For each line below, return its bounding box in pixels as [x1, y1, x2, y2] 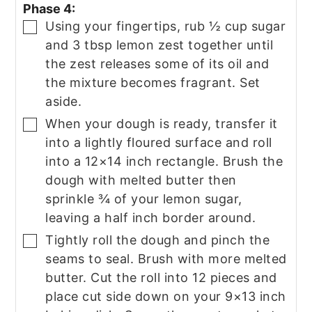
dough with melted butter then [45, 172, 237, 187]
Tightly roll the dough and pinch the [45, 232, 270, 247]
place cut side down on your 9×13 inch [45, 288, 286, 304]
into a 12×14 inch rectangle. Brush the [45, 153, 283, 169]
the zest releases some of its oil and [45, 56, 270, 71]
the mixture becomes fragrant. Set [45, 75, 260, 90]
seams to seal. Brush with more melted [45, 251, 287, 266]
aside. [45, 93, 86, 109]
